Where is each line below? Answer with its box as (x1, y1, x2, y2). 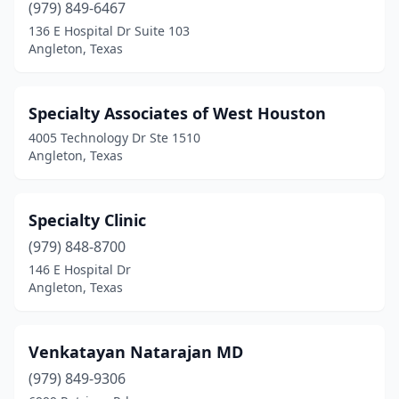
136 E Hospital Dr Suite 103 (28, 22, 190, 39)
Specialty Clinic (28, 209, 146, 231)
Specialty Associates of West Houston (28, 102, 326, 124)
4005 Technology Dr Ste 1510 (28, 129, 200, 146)
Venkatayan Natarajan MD (28, 341, 243, 362)
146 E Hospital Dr (28, 261, 131, 278)
